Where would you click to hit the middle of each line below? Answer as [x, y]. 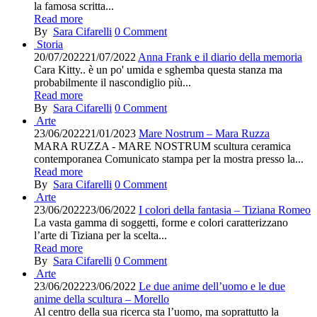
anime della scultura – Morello [102, 299]
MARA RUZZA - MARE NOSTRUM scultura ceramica [162, 146]
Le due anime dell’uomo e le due [212, 286]
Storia [50, 44]
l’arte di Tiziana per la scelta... [100, 235]
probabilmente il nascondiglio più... [113, 82]
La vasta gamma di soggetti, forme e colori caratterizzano [161, 223]
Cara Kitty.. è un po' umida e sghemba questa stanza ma [158, 70]
